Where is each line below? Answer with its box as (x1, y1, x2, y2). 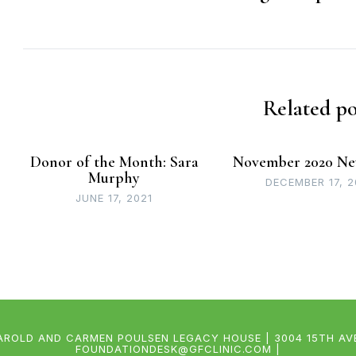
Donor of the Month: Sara (29, 153, 199, 172)
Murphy (88, 168, 141, 188)
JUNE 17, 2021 (75, 192, 153, 204)
